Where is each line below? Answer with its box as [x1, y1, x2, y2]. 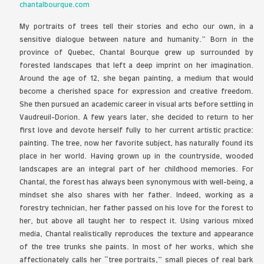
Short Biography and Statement [26, 157, 173, 166]
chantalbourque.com [26, 186, 121, 195]
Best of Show [118, 68, 238, 91]
